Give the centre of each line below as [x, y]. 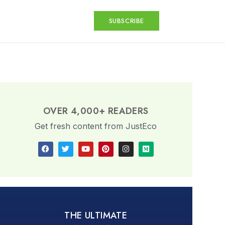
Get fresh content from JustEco [96, 126]
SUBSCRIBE [126, 21]
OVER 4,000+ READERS [96, 111]
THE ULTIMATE [96, 216]
